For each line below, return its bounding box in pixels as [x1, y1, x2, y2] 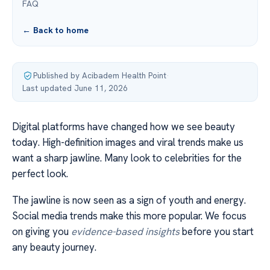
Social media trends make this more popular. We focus [12, 209, 246, 223]
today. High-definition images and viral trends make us [12, 136, 243, 149]
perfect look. [12, 167, 68, 180]
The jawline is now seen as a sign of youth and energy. [12, 193, 246, 207]
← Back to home [22, 25, 89, 36]
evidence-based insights [71, 225, 180, 239]
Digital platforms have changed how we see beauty [12, 120, 235, 133]
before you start [180, 225, 254, 239]
